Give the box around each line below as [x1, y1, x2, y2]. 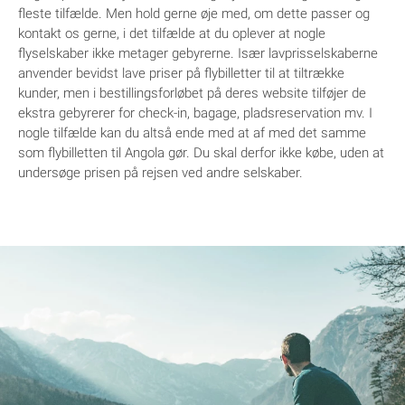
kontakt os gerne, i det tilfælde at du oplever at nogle [18, 25, 325, 42]
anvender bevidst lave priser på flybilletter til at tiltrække [18, 65, 344, 82]
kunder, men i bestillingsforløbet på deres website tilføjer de [18, 85, 366, 102]
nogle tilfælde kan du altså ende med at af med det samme [18, 125, 366, 142]
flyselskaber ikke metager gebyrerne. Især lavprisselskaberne [18, 45, 378, 62]
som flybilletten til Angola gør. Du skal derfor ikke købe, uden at [18, 145, 384, 162]
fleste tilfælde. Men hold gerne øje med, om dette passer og [18, 5, 370, 23]
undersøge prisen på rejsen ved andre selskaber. [18, 165, 303, 182]
